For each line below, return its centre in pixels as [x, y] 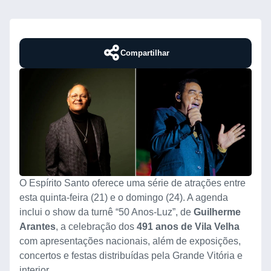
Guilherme [217, 212]
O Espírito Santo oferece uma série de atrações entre [132, 183]
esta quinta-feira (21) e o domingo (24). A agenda [124, 198]
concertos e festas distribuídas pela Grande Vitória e [131, 256]
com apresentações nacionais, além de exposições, [130, 241]
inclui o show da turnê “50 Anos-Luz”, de [106, 212]
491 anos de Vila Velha [188, 227]
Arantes [38, 227]
